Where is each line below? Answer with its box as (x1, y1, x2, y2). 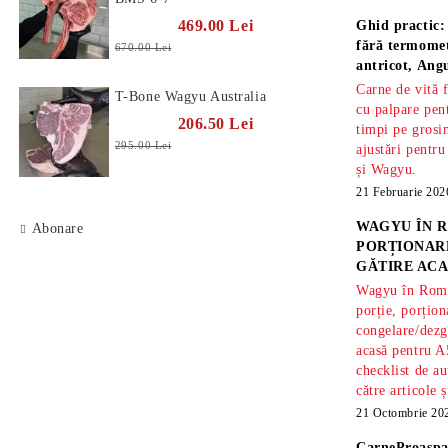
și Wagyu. (356, 162, 418, 177)
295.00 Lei (114, 139, 172, 151)
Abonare (31, 221, 84, 236)
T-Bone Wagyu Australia (114, 89, 268, 104)
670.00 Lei (114, 41, 172, 53)
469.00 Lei (177, 17, 254, 34)
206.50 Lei (177, 115, 254, 132)
